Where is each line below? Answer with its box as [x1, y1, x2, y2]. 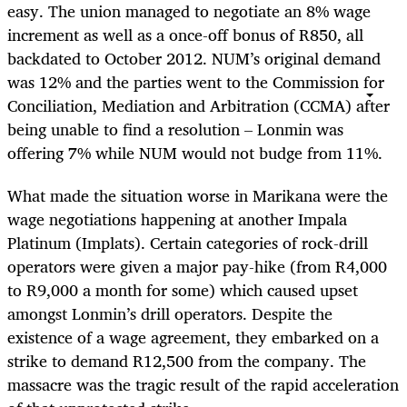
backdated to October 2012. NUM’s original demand [7, 45, 381, 73]
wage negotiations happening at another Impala [7, 204, 347, 233]
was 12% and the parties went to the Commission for [7, 68, 384, 96]
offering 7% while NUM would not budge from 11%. [7, 139, 382, 167]
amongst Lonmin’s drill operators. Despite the [7, 299, 333, 327]
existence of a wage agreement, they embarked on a [7, 323, 379, 351]
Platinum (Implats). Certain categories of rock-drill [7, 228, 368, 256]
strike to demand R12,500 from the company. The [7, 346, 366, 374]
